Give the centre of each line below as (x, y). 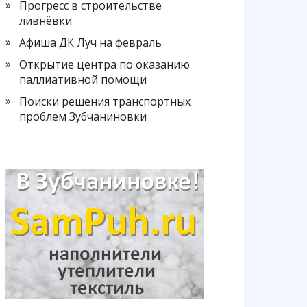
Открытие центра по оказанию (105, 64)
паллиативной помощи (83, 79)
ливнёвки (46, 21)
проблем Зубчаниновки (83, 116)
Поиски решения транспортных (105, 101)
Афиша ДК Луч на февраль (90, 42)
